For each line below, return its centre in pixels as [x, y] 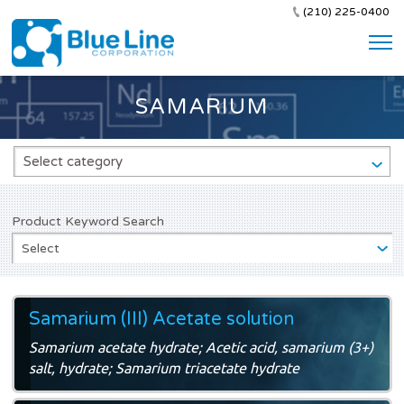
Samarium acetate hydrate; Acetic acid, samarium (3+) [201, 347]
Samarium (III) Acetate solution [161, 319]
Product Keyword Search [88, 221]
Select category [73, 161]
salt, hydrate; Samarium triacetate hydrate [164, 367]
